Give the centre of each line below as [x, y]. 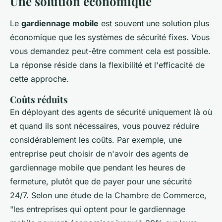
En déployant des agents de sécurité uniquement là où [111, 112]
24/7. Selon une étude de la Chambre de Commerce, [108, 195]
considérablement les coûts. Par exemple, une [96, 139]
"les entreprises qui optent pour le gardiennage [98, 209]
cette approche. [39, 79]
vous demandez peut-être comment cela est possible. [110, 51]
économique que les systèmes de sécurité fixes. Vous [110, 37]
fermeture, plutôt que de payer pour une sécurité [101, 181]
